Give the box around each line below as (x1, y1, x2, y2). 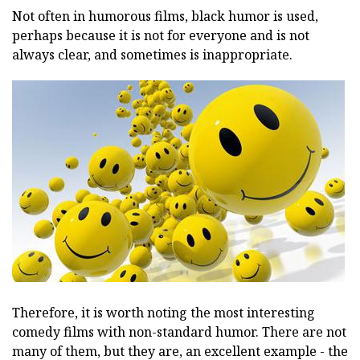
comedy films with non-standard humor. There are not (12, 322, 346, 341)
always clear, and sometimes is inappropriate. (12, 45, 292, 63)
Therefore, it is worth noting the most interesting (12, 303, 315, 321)
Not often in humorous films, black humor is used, (12, 6, 318, 25)
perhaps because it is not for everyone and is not (12, 26, 309, 44)
